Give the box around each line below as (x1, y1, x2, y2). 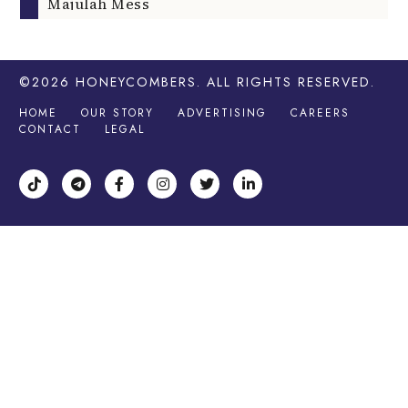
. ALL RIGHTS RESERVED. (196, 73, 375, 92)
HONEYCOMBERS (75, 73, 197, 92)
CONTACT (18, 120, 81, 138)
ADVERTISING (177, 104, 267, 121)
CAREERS (290, 104, 350, 121)
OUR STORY (80, 104, 154, 121)
